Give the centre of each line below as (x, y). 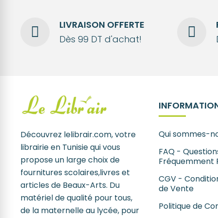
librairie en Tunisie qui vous (70, 147)
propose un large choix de (70, 160)
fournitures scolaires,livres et (75, 172)
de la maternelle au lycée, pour (80, 210)
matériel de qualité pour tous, (76, 198)
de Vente (176, 188)
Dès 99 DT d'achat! (100, 39)
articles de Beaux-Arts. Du (70, 185)
